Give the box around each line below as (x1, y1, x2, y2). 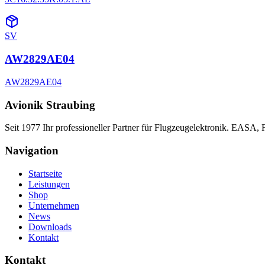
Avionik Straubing (5, 98, 95, 111)
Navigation (5, 144, 59, 157)
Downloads (28, 221, 72, 232)
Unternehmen (28, 200, 79, 211)
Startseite (28, 168, 62, 179)
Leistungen (28, 179, 70, 189)
